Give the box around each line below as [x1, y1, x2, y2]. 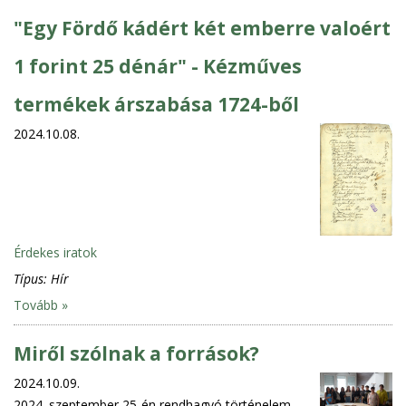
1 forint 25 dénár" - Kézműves [14, 53, 302, 79]
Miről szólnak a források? [14, 340, 259, 366]
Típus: [14, 269, 51, 287]
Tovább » [14, 295, 68, 314]
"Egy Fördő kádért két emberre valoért [14, 14, 391, 41]
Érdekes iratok [14, 243, 97, 261]
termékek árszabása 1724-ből [14, 91, 299, 117]
